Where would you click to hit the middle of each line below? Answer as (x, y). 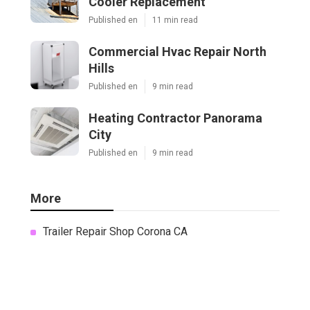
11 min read (175, 20)
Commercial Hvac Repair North (177, 52)
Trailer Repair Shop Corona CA (115, 232)
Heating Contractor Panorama (175, 118)
